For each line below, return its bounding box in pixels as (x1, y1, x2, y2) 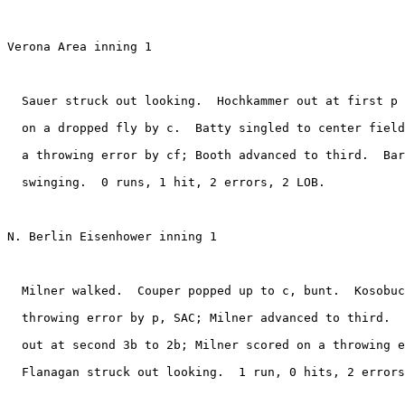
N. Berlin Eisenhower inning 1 (7, 229, 217, 243)
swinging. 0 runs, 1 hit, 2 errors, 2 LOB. (7, 174, 325, 189)
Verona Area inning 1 (7, 39, 152, 53)
